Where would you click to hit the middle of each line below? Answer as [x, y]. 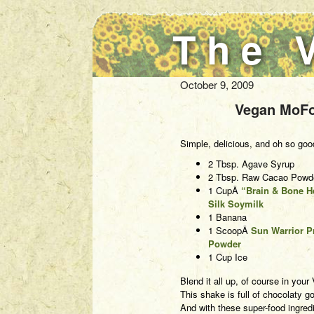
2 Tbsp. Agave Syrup [251, 164]
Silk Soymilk [236, 204]
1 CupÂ [225, 190]
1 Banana [227, 217]
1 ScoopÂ [230, 230]
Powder [225, 244]
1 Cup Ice [228, 257]
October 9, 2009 [217, 84]
